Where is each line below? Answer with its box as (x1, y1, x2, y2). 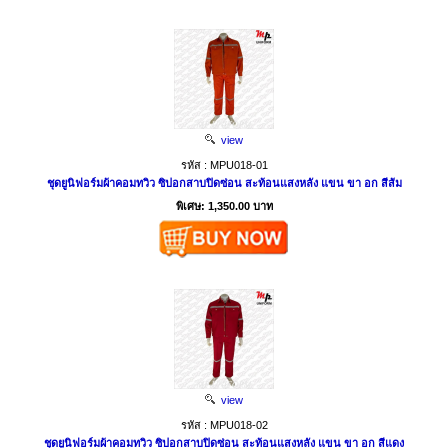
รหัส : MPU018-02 (180, 419, 268, 432)
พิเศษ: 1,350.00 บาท (175, 200, 273, 213)
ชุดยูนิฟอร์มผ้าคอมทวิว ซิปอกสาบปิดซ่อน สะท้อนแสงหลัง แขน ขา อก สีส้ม (46, 177, 402, 190)
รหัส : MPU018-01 (180, 159, 268, 172)
